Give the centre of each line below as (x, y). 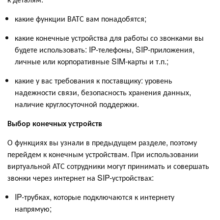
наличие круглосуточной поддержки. (77, 104)
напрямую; (33, 209)
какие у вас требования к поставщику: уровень (94, 81)
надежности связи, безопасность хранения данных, (103, 92)
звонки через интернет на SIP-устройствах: (81, 178)
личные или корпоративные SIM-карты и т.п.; (92, 61)
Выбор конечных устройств (55, 123)
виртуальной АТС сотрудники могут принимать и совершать (108, 166)
